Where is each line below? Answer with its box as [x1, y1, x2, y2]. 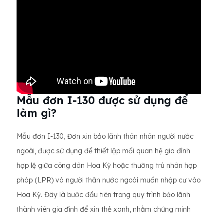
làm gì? [17, 106, 56, 120]
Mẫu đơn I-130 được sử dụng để [17, 93, 188, 108]
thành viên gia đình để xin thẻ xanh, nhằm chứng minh [17, 205, 191, 214]
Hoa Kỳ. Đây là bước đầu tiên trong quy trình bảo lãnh [17, 190, 190, 200]
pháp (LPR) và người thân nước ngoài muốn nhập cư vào [17, 176, 200, 185]
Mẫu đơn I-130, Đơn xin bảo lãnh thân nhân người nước [17, 132, 194, 141]
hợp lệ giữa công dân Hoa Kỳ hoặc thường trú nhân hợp [17, 161, 197, 170]
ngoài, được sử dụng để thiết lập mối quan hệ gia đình [17, 146, 190, 156]
